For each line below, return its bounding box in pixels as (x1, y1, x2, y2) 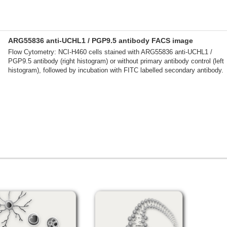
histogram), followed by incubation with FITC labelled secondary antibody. (8, 66, 223, 74)
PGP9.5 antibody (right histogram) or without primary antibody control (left (8, 57, 224, 65)
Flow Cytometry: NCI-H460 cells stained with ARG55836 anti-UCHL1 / (8, 48, 212, 56)
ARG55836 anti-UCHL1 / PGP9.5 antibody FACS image (8, 36, 193, 45)
